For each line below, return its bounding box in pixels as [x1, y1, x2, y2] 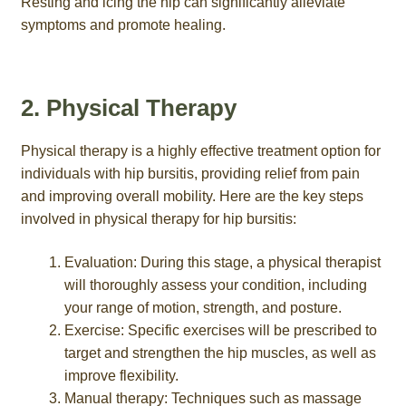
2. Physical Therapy [20, 95, 237, 121]
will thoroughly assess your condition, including [63, 277, 367, 294]
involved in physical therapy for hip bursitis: [20, 211, 296, 227]
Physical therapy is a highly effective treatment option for [20, 143, 381, 159]
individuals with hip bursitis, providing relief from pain [20, 166, 360, 182]
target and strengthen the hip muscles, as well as [63, 345, 376, 362]
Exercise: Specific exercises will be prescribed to [63, 323, 377, 339]
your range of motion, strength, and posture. [63, 300, 342, 316]
